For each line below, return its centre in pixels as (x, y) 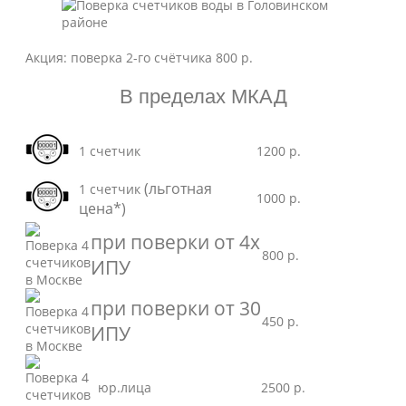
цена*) (102, 208)
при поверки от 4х (175, 242)
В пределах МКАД (203, 97)
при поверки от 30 (176, 308)
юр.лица (121, 387)
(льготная (178, 188)
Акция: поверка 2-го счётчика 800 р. (139, 58)
